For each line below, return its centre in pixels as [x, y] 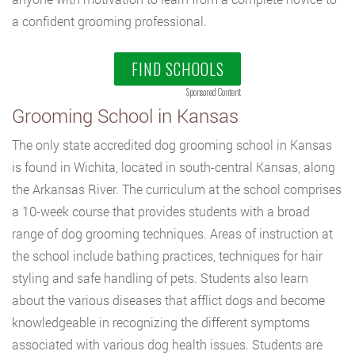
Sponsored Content [214, 92]
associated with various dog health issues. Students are [167, 344]
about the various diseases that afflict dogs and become [168, 300]
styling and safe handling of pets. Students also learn [160, 278]
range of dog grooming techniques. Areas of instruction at [172, 233]
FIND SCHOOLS [177, 69]
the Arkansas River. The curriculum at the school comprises [177, 189]
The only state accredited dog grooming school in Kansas [172, 145]
